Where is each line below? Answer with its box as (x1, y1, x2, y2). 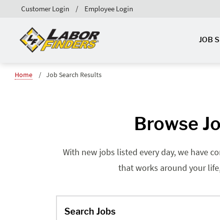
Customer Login (21, 3, 69, 13)
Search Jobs (64, 206, 115, 217)
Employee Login (84, 3, 133, 13)
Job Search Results (46, 70, 102, 79)
